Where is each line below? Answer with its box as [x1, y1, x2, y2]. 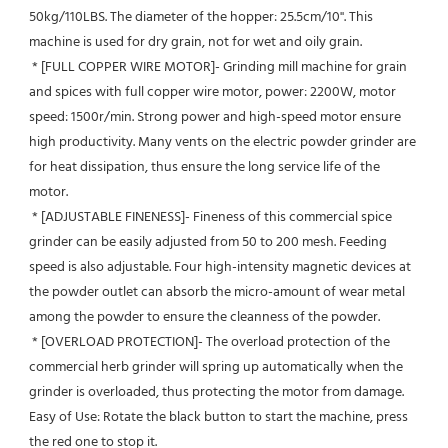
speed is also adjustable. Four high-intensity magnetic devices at [29, 255, 411, 279]
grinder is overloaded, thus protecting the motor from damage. [29, 380, 404, 404]
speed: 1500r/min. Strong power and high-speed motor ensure [29, 105, 401, 129]
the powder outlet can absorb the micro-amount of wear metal [29, 280, 405, 304]
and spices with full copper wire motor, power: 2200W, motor [29, 80, 396, 104]
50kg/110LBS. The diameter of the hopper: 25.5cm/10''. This [29, 5, 373, 29]
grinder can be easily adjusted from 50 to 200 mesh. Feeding [29, 230, 387, 254]
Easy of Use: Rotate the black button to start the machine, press [29, 405, 408, 429]
